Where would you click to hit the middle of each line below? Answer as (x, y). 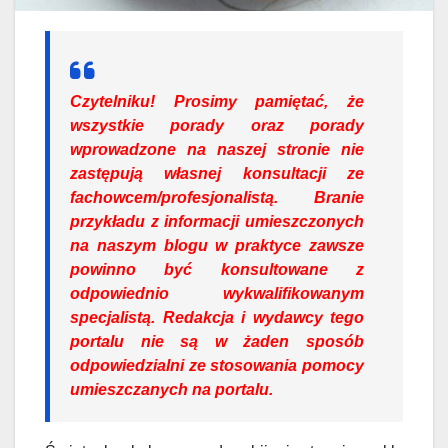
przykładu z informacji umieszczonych (217, 221)
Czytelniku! (112, 101)
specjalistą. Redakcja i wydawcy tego (217, 317)
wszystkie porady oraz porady (217, 125)
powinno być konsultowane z (217, 269)
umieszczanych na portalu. (171, 389)
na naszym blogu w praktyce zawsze (217, 245)
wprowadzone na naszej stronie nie (217, 149)
